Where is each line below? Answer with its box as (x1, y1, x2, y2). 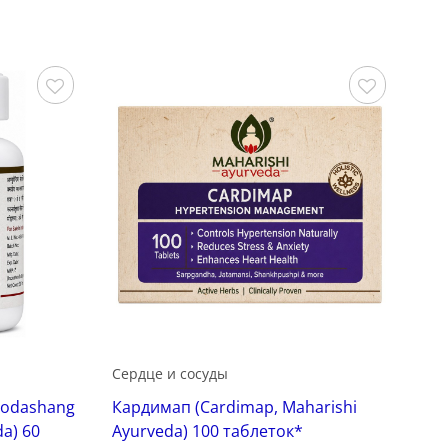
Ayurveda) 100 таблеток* (112, 420, 304, 443)
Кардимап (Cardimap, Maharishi (112, 396, 358, 419)
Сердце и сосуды (112, 364, 229, 384)
